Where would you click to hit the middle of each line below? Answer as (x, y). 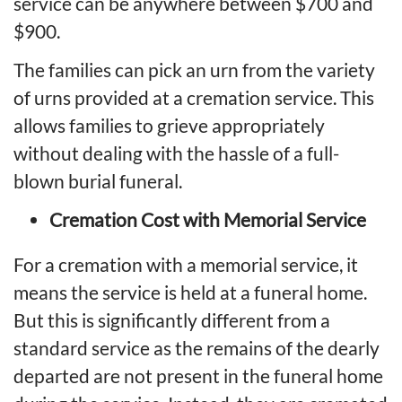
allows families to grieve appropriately (169, 125)
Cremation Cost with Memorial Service (208, 219)
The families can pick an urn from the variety (194, 69)
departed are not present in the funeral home (198, 375)
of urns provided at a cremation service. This (194, 97)
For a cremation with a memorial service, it (186, 264)
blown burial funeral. (98, 180)
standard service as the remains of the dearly (197, 347)
